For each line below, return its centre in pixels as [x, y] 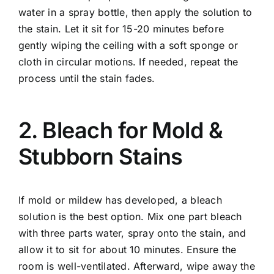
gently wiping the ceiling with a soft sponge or [128, 45]
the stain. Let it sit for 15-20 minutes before [121, 28]
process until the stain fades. [87, 78]
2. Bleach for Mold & [121, 130]
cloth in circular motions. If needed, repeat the [128, 61]
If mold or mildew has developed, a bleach [120, 200]
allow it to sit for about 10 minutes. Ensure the [128, 249]
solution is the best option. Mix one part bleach [130, 216]
